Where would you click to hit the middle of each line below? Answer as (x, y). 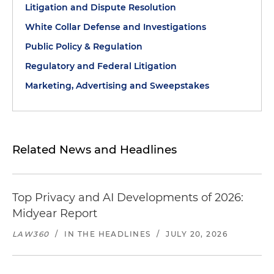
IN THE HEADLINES (108, 234)
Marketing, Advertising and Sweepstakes (117, 86)
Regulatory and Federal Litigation (101, 66)
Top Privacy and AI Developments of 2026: (128, 198)
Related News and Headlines (94, 150)
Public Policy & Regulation (84, 46)
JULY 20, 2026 (197, 234)
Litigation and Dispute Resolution (101, 7)
